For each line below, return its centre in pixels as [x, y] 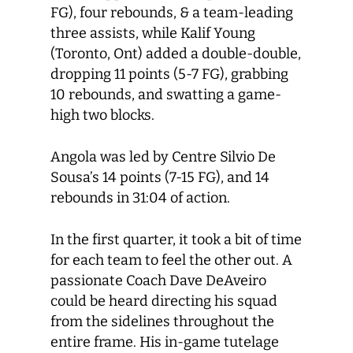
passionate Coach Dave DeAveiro [158, 281]
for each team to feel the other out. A [171, 260]
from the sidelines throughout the [162, 321]
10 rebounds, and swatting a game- [166, 95]
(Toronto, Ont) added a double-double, [176, 54]
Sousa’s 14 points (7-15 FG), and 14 [160, 177]
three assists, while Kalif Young [153, 33]
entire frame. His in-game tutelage [165, 342]
